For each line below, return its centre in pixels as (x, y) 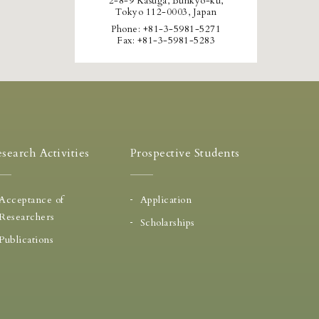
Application (166, 200)
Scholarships (167, 223)
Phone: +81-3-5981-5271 (166, 29)
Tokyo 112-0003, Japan (166, 12)
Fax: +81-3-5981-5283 (166, 41)
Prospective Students (185, 153)
